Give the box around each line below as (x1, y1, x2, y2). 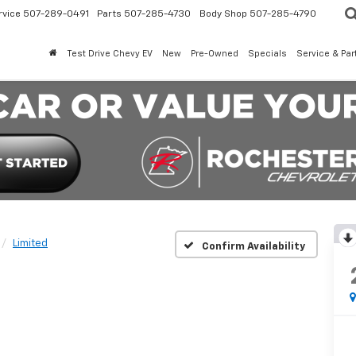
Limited (13, 238, 48, 249)
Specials (248, 49, 287, 59)
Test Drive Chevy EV (67, 49, 153, 59)
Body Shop (199, 9, 247, 19)
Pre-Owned (191, 49, 238, 59)
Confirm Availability (201, 241, 305, 252)
